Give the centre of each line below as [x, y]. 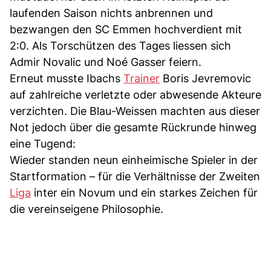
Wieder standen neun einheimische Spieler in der [134, 160]
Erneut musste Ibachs [67, 78]
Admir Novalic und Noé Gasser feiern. [106, 62]
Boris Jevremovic [205, 78]
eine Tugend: [43, 143]
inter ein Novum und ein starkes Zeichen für [144, 192]
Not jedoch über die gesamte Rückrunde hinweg [133, 127]
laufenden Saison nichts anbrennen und [111, 13]
